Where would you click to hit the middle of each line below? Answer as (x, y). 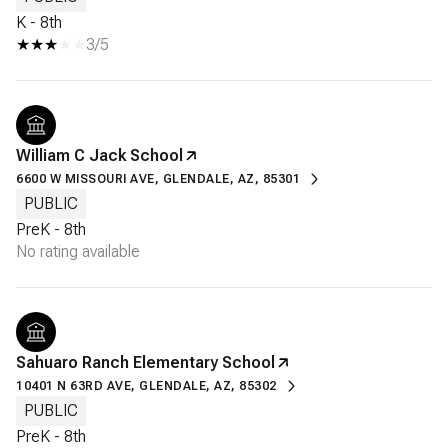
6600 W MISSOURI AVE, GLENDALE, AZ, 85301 (158, 178)
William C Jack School (99, 155)
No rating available (78, 251)
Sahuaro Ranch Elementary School (145, 362)
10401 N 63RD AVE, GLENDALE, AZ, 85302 (146, 385)
